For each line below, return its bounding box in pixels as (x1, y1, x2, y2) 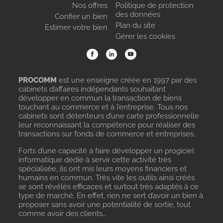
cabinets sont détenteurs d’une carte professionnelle (18, 111, 200, 120)
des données (115, 10, 160, 19)
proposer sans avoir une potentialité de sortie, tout (18, 200, 191, 209)
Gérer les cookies (115, 31, 175, 41)
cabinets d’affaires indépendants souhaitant (18, 85, 166, 94)
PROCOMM (18, 76, 57, 85)
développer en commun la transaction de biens (18, 94, 182, 103)
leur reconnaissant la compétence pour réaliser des (18, 120, 196, 129)
